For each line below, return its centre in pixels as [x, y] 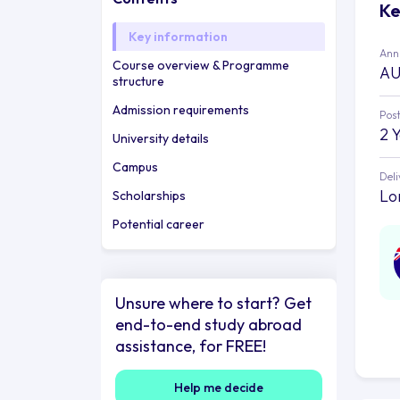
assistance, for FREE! [190, 346]
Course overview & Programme [200, 65]
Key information [178, 36]
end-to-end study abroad [208, 324]
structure [138, 81]
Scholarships [149, 195]
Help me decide [218, 387]
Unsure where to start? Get [213, 303]
